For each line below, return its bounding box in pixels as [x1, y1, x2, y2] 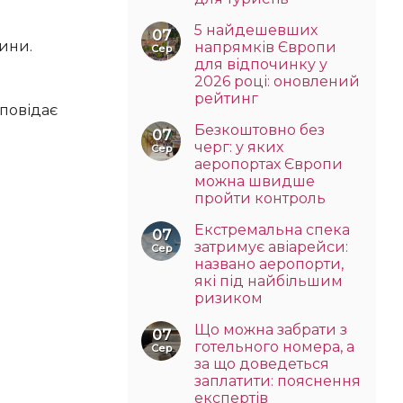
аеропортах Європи [194, 155, 343, 173]
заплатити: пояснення [194, 372, 361, 390]
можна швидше [194, 172, 315, 190]
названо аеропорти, [194, 255, 344, 273]
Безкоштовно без [194, 121, 325, 139]
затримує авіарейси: [194, 237, 348, 255]
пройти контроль [194, 189, 326, 207]
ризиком [194, 289, 263, 307]
